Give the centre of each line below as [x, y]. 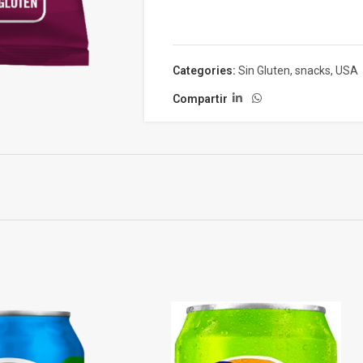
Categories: [204, 70]
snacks [312, 70]
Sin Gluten [264, 70]
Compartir [200, 98]
